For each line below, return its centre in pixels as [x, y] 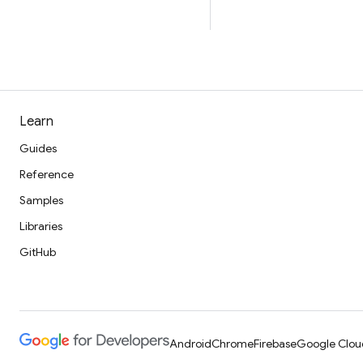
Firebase [275, 344]
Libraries [41, 226]
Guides [38, 148]
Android [190, 344]
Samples [41, 200]
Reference [47, 174]
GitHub [38, 252]
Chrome [233, 344]
